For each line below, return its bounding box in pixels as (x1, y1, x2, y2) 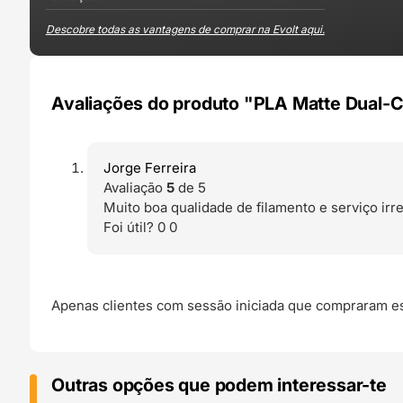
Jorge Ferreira (103, 159, 197, 177)
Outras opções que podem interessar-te (51, 373, 387, 396)
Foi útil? (103, 219, 155, 237)
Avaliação (103, 179, 167, 197)
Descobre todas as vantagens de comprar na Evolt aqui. (45, 22, 325, 36)
